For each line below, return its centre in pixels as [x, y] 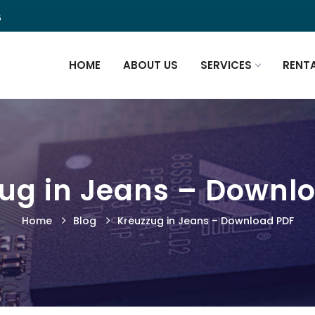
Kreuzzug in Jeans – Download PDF [205, 221]
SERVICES [226, 65]
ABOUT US [150, 65]
